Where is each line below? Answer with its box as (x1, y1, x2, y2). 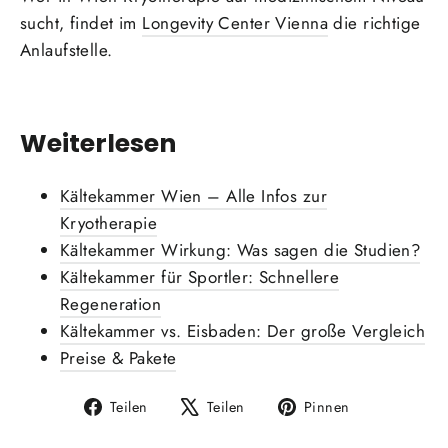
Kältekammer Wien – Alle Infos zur (60, 183, 328, 208)
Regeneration (60, 291, 162, 316)
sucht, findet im (20, 11, 143, 36)
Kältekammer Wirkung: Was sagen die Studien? (60, 237, 421, 262)
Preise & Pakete (60, 345, 177, 370)
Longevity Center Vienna (142, 11, 329, 36)
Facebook (161, 417, 231, 441)
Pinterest (363, 417, 424, 441)
